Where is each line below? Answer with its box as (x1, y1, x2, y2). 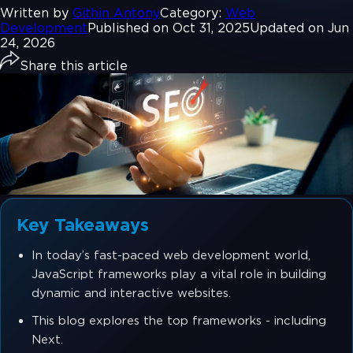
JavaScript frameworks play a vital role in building (32, 267, 327, 282)
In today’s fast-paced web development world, (32, 248, 311, 263)
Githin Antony (72, 5, 160, 20)
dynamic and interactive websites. (32, 286, 232, 301)
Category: (160, 5, 221, 20)
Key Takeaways (17, 214, 149, 236)
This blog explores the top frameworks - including (32, 314, 327, 329)
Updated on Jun (250, 20, 349, 35)
